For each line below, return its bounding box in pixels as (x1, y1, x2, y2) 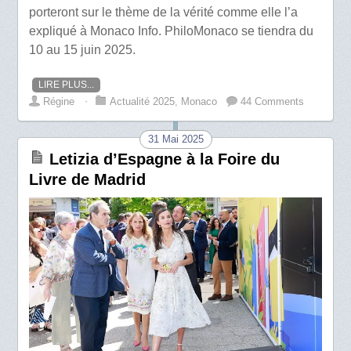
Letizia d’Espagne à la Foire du (49, 150, 280, 168)
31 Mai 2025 (147, 133, 204, 146)
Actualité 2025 (110, 96, 175, 108)
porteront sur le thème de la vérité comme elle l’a (29, 5, 299, 19)
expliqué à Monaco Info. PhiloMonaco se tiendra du (29, 24, 314, 38)
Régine (43, 96, 75, 108)
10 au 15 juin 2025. (29, 42, 136, 56)
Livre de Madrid (29, 171, 147, 189)
